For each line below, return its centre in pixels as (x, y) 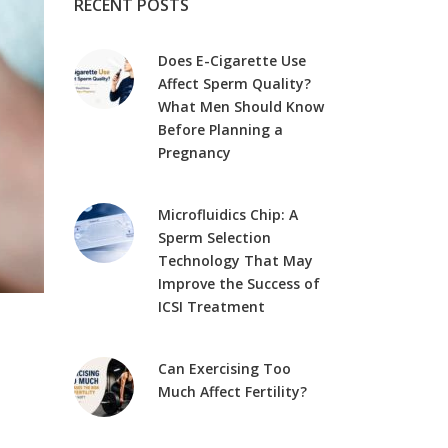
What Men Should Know (240, 106)
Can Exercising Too (224, 368)
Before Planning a (220, 129)
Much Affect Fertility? (232, 391)
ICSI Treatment (211, 306)
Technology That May (235, 260)
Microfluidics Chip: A (227, 214)
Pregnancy (194, 152)
